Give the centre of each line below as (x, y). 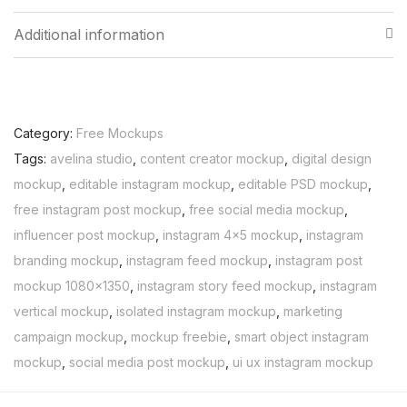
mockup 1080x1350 (72, 286)
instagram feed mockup (197, 260)
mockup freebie (179, 337)
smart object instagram (302, 337)
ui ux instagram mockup (303, 362)
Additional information (89, 35)
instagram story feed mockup (225, 286)
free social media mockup (267, 209)
